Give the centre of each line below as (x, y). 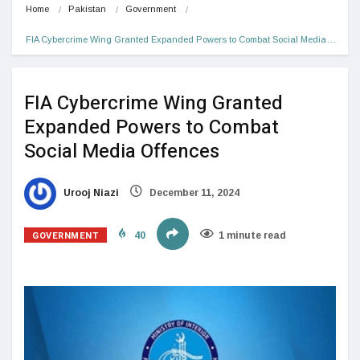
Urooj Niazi (90, 192)
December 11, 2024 (193, 192)
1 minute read (252, 235)
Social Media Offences (122, 151)
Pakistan (87, 8)
